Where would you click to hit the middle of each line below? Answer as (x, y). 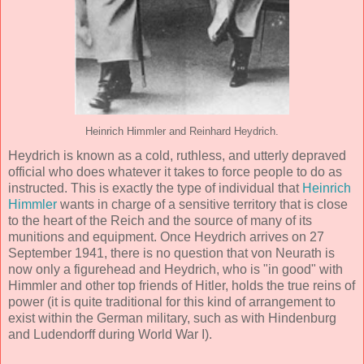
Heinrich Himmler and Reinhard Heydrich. (182, 131)
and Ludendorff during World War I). (110, 334)
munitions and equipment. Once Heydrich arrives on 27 (166, 236)
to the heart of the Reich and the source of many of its (160, 220)
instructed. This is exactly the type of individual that (155, 188)
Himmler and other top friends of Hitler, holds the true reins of (182, 285)
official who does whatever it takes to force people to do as (175, 171)
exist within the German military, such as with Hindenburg (172, 318)
